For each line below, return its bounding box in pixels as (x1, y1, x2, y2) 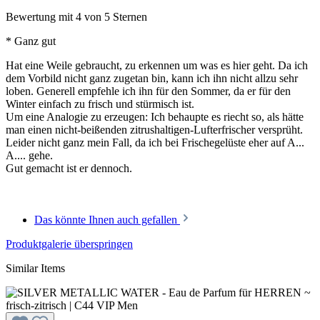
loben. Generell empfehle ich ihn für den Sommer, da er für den (6, 85, 291, 98)
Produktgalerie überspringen (6, 238, 133, 251)
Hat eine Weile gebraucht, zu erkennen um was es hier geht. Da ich (6, 59, 308, 72)
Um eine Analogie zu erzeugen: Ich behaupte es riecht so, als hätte (6, 111, 304, 124)
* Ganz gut (6, 35, 56, 48)
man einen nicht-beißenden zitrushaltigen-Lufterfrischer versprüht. (6, 124, 303, 136)
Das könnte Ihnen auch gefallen (34, 214, 180, 226)
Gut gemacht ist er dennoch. (6, 162, 132, 175)
